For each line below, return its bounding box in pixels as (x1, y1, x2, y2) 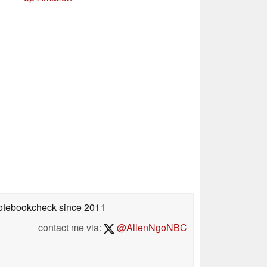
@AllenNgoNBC (114, 220, 187, 234)
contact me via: (38, 220, 104, 234)
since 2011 (57, 200, 105, 214)
